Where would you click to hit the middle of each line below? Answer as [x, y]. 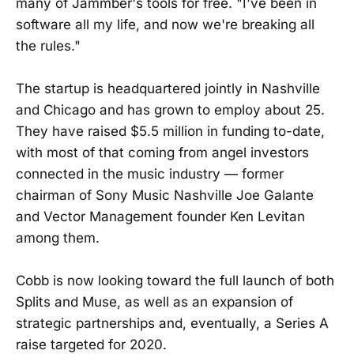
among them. [58, 238]
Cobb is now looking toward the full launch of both [175, 281]
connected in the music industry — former [150, 174]
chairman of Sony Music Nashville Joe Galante [165, 196]
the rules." [48, 46]
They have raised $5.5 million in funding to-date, [170, 132]
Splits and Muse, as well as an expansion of [154, 302]
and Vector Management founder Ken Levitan [160, 217]
